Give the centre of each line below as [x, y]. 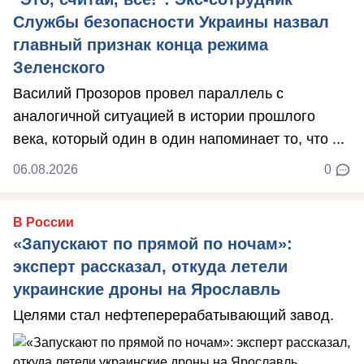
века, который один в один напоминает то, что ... [179, 139]
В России [43, 223]
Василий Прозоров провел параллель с [148, 94]
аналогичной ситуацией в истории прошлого [164, 117]
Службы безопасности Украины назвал [171, 22]
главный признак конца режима [141, 45]
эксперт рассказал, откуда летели [150, 267]
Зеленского [59, 68]
